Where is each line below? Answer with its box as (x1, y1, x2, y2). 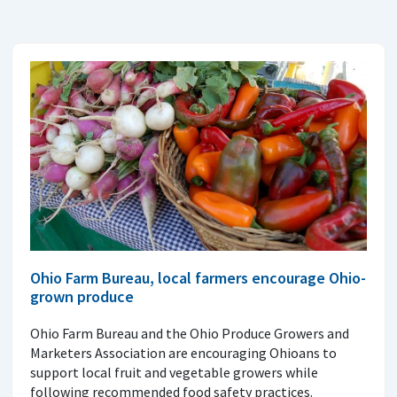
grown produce (30, 285, 134, 307)
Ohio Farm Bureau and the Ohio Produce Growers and (30, 323, 349, 342)
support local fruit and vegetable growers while (30, 362, 318, 381)
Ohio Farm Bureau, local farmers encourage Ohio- (30, 267, 366, 288)
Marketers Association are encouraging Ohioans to (30, 343, 337, 362)
